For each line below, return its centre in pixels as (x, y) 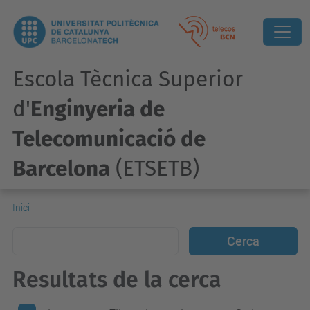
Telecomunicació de (109, 139)
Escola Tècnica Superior (128, 79)
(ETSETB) (155, 168)
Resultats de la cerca (117, 280)
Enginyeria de (98, 109)
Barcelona (61, 168)
